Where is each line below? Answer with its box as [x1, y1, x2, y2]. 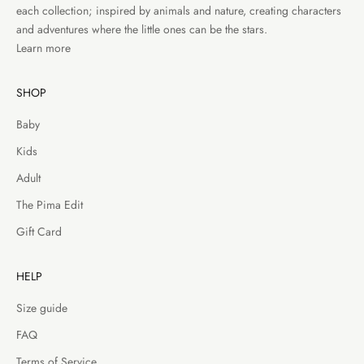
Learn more [16, 39, 71, 56]
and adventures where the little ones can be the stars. [16, 20, 271, 37]
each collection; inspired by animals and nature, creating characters [16, 2, 341, 19]
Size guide [16, 299, 67, 316]
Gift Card [16, 223, 62, 240]
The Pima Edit [16, 196, 83, 213]
